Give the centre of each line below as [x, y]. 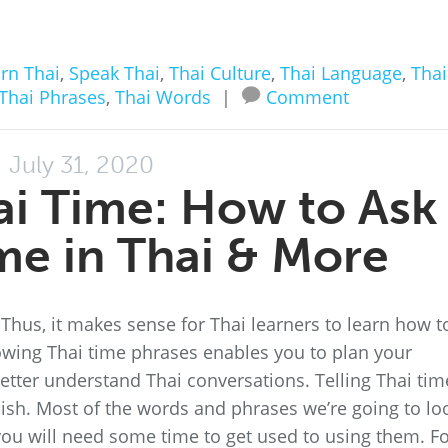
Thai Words [162, 97]
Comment [307, 97]
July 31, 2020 [81, 164]
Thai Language [340, 73]
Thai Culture [219, 73]
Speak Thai [114, 73]
